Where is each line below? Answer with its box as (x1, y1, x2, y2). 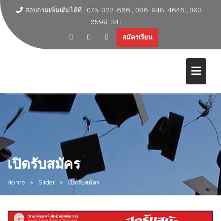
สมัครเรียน (122, 33, 152, 42)
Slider (38, 178, 55, 186)
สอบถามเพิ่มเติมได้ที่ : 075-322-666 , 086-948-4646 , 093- (25, 5, 205, 15)
